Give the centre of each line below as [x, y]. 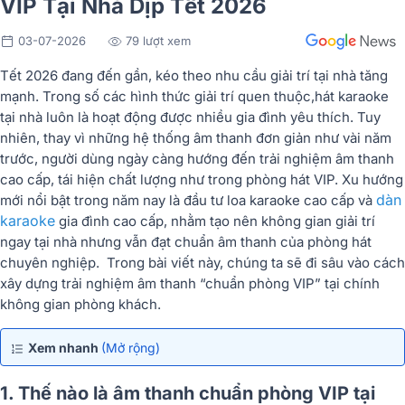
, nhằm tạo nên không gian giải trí [269, 221]
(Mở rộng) [131, 347]
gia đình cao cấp [109, 221]
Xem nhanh [65, 347]
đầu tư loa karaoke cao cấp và [280, 200]
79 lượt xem [158, 40]
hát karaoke [352, 96]
